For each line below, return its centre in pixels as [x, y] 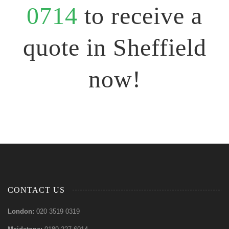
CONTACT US [36, 190]
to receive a [143, 16]
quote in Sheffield [114, 47]
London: [22, 211]
